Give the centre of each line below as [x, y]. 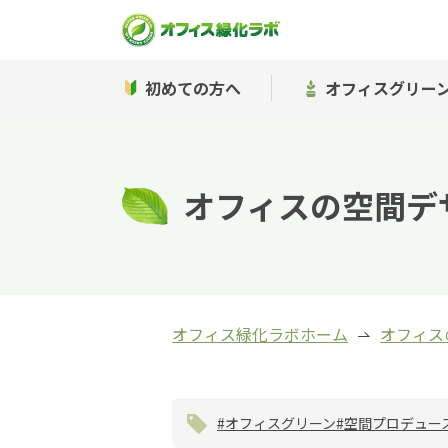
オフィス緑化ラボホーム [260, 334]
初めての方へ [193, 88]
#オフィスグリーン [276, 423]
